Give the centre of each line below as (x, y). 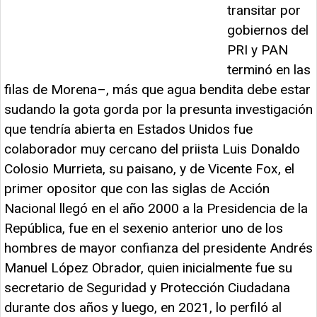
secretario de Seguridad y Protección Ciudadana (147, 287)
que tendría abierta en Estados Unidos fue (128, 129)
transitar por (264, 10)
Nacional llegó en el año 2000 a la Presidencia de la (156, 208)
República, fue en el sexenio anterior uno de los (144, 228)
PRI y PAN (258, 50)
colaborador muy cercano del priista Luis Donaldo (152, 149)
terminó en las (269, 69)
